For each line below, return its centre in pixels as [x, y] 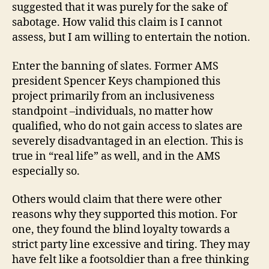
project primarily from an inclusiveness [113, 96]
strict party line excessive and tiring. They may [131, 245]
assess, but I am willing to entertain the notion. [131, 38]
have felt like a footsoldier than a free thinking [131, 260]
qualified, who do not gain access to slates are [127, 126]
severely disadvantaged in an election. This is [128, 141]
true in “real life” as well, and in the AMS [116, 156]
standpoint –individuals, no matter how [113, 111]
